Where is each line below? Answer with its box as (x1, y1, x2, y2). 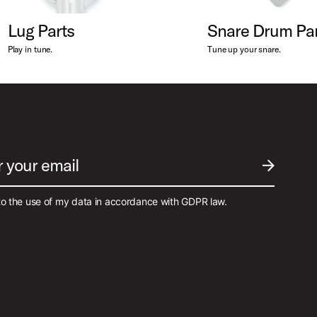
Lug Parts (7, 20, 74, 42)
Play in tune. (7, 44, 53, 55)
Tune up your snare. (207, 44, 281, 55)
